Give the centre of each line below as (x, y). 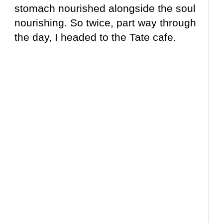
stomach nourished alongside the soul (105, 8)
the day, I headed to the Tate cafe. (97, 37)
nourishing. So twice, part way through (106, 23)
